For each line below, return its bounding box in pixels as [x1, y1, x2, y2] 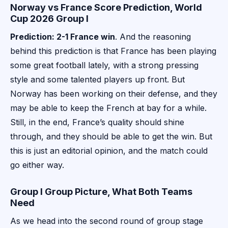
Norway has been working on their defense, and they [10, 89, 217, 99]
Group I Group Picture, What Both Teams [10, 186, 192, 197]
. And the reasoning [115, 32, 191, 42]
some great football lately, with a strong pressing [10, 60, 198, 71]
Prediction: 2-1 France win [10, 32, 115, 42]
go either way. [10, 160, 64, 170]
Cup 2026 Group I [10, 13, 89, 24]
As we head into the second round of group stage [10, 216, 203, 226]
